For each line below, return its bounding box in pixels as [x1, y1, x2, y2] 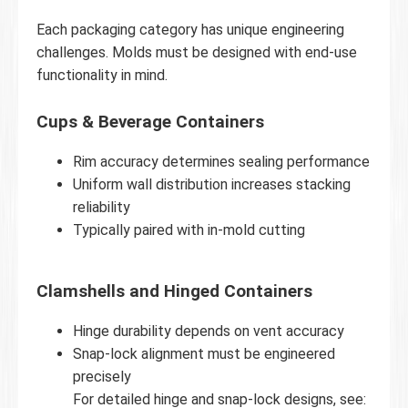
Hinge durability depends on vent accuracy [73, 322, 344, 341]
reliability [73, 199, 130, 217]
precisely [73, 368, 131, 386]
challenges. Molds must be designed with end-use [36, 44, 357, 62]
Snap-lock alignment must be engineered [73, 345, 335, 363]
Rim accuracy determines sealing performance [73, 153, 370, 171]
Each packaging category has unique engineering [36, 21, 344, 39]
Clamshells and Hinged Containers [36, 281, 312, 302]
